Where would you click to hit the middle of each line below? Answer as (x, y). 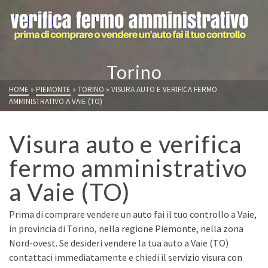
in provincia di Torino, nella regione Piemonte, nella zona (126, 229)
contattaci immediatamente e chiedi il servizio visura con (126, 257)
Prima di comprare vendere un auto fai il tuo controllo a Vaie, (133, 214)
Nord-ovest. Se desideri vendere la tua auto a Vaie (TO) (119, 243)
